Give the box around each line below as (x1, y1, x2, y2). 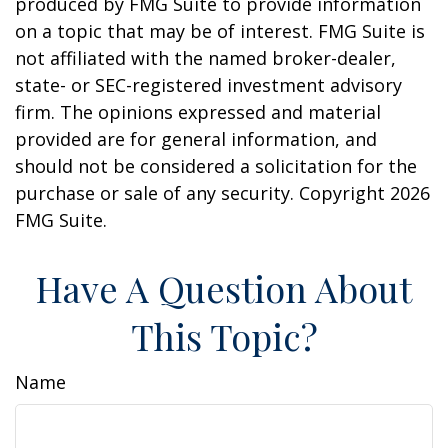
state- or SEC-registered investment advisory (15, 73, 402, 97)
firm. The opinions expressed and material (15, 100, 381, 124)
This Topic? (130, 312, 318, 360)
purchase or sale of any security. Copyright (15, 181, 390, 205)
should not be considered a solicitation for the (15, 154, 417, 178)
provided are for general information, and (15, 127, 377, 151)
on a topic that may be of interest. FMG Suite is (15, 19, 425, 43)
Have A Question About (36, 264, 412, 312)
